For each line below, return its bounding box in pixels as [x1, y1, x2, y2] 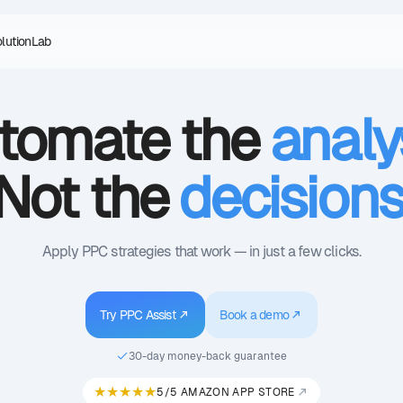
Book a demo [219, 308, 289, 322]
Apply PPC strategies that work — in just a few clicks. [41, 243, 362, 260]
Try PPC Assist [99, 308, 176, 322]
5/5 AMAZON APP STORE [157, 386, 295, 399]
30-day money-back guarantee [129, 350, 287, 363]
